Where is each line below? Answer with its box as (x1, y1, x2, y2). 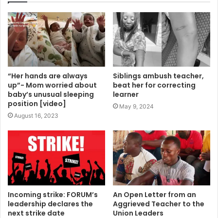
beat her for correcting (113, 80, 196, 91)
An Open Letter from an (113, 190, 196, 200)
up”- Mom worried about (8, 80, 97, 91)
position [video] (8, 99, 66, 109)
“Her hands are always (8, 71, 88, 81)
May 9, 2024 (119, 103, 154, 110)
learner (113, 90, 139, 100)
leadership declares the (8, 199, 93, 209)
